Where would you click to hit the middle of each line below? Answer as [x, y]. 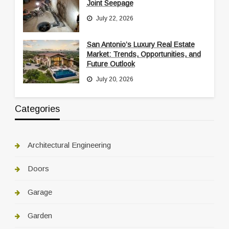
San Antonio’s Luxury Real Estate [141, 45]
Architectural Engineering [69, 145]
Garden [40, 216]
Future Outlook [111, 64]
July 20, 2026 [114, 79]
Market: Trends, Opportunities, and [144, 54]
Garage [40, 192]
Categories [37, 109]
